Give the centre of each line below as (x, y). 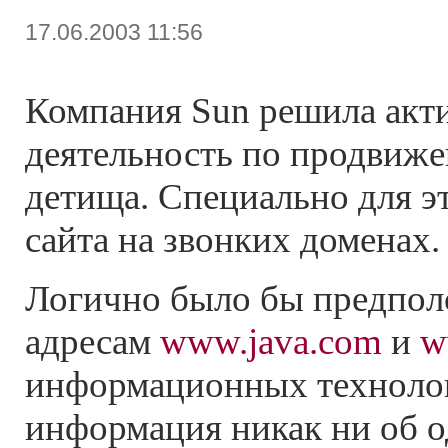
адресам (92, 342)
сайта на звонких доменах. (232, 240)
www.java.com (271, 342)
